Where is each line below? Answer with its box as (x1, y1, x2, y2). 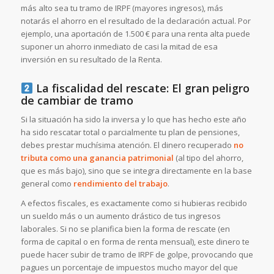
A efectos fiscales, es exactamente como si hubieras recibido (20, 197, 247, 209)
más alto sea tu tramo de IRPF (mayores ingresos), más (20, 2, 223, 14)
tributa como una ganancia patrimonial (20, 152, 174, 163)
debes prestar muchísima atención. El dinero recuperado (20, 139, 234, 150)
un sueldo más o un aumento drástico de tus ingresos (20, 210, 221, 221)
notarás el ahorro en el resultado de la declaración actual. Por (20, 15, 251, 27)
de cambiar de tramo (20, 92, 133, 108)
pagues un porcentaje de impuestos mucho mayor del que (20, 261, 238, 273)
